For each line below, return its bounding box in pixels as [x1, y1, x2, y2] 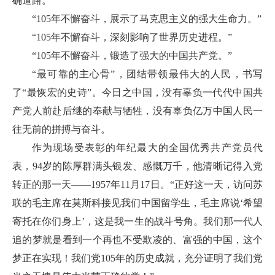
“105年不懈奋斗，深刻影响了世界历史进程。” [32, 32, 232, 42]
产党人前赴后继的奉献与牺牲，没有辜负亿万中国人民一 [12, 106, 263, 116]
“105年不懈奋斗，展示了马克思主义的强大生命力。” [32, 14, 261, 24]
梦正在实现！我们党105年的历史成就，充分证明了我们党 [12, 253, 263, 263]
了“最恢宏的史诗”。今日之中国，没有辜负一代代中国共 [12, 87, 263, 98]
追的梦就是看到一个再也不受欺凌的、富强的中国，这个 [12, 234, 263, 245]
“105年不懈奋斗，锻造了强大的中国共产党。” [32, 50, 232, 61]
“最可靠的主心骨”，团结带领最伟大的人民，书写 [32, 69, 263, 79]
